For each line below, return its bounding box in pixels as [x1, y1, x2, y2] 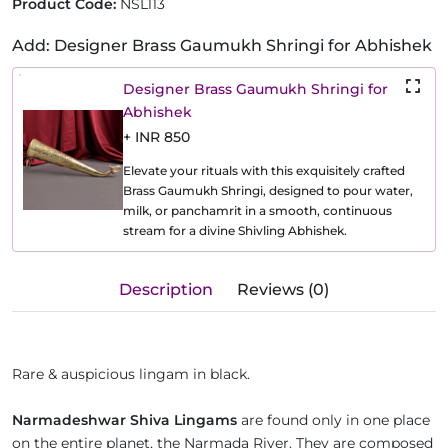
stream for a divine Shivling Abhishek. [123, 223, 347, 239]
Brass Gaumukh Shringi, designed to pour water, [123, 183, 413, 199]
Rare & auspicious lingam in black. [12, 365, 250, 384]
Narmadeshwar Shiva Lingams [12, 411, 237, 430]
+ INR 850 [123, 128, 190, 147]
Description [119, 280, 213, 300]
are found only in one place [237, 411, 430, 430]
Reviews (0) [237, 280, 329, 300]
